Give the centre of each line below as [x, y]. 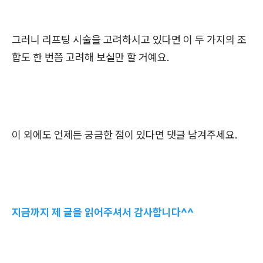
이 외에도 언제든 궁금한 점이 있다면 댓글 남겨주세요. [125, 135]
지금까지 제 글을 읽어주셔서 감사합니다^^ [103, 213]
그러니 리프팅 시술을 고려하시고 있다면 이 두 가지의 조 [129, 40]
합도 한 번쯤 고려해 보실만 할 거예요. [91, 58]
